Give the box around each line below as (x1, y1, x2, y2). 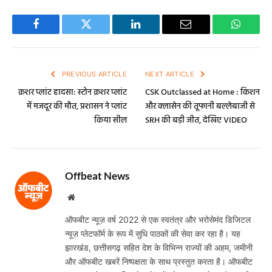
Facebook (35, 27, 78, 39)
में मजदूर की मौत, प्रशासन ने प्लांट (27, 99, 127, 114)
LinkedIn (135, 27, 175, 39)
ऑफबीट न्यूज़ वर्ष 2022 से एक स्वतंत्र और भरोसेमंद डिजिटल (65, 214, 251, 225)
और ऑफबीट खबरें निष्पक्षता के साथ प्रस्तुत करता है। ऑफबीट (65, 256, 253, 267)
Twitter (85, 27, 117, 39)
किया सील (94, 113, 127, 127)
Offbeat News (65, 169, 129, 182)
